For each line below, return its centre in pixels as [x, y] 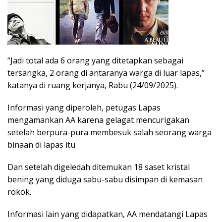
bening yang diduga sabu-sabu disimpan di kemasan [105, 180]
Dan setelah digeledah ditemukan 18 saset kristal [99, 167]
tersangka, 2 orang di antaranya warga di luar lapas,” [106, 73]
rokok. [19, 192]
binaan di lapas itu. [42, 145]
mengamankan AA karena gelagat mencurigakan [98, 120]
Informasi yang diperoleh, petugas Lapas [84, 108]
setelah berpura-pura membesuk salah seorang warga [110, 133]
